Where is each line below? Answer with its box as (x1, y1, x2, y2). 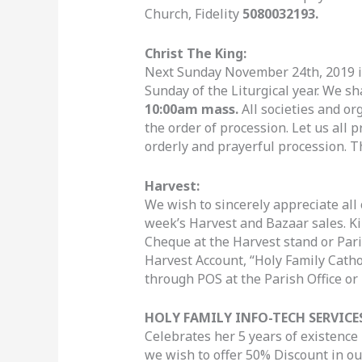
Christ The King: (144, 44, 246, 63)
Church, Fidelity (144, 5, 242, 23)
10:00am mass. (144, 100, 242, 119)
